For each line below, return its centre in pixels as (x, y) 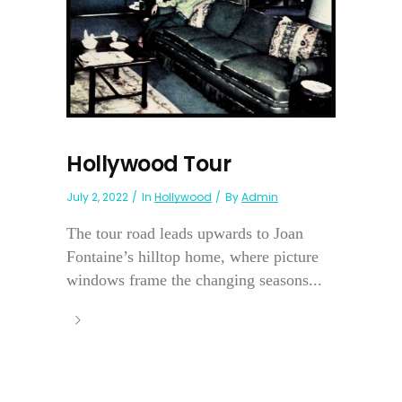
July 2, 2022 (97, 197)
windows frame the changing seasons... (194, 280)
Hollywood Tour (149, 164)
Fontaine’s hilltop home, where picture (192, 257)
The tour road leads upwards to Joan (185, 234)
